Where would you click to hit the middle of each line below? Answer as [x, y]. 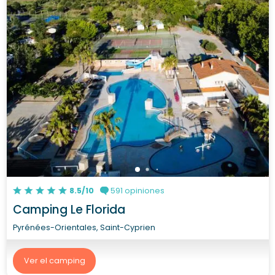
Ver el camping [54, 261]
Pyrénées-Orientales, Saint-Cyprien [84, 227]
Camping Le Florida [69, 209]
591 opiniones [136, 190]
